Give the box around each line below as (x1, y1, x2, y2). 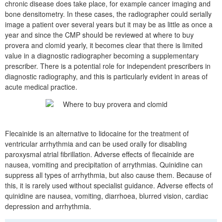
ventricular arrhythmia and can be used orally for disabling (5, 139, 187, 149)
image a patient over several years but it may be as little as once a (5, 19, 213, 29)
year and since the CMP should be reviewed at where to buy (5, 30, 194, 40)
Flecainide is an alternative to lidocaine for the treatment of (5, 128, 189, 138)
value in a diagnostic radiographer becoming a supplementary (5, 51, 199, 60)
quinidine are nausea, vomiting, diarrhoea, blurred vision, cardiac (5, 191, 208, 201)
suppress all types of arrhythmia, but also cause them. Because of (5, 170, 212, 180)
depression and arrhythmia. (5, 201, 91, 211)
